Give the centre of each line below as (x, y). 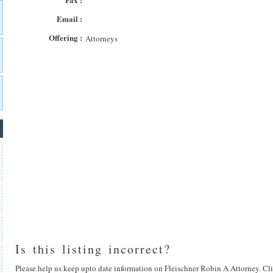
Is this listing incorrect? (93, 249)
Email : (69, 19)
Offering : (66, 37)
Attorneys (101, 38)
